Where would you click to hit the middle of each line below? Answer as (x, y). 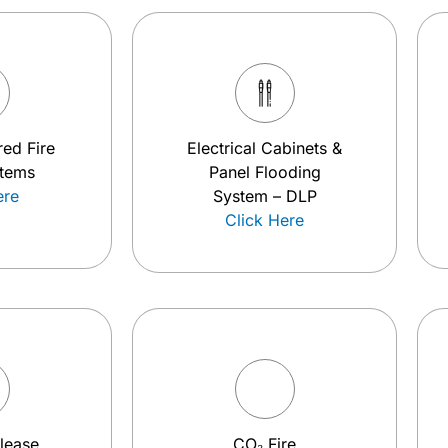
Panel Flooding (264, 172)
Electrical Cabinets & (264, 148)
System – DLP (264, 196)
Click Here (264, 220)
